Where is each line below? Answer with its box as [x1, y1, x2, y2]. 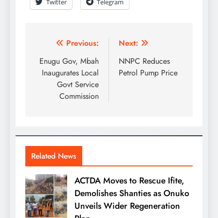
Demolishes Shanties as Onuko [74, 186, 189, 200]
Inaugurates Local [42, 67, 99, 78]
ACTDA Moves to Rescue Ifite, [74, 174, 184, 187]
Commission [59, 90, 99, 102]
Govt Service [57, 78, 99, 90]
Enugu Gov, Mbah [39, 55, 99, 67]
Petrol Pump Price [119, 67, 178, 78]
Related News [31, 150, 76, 162]
